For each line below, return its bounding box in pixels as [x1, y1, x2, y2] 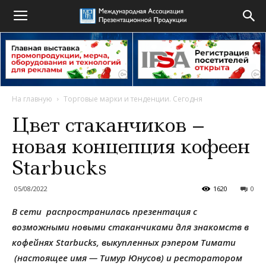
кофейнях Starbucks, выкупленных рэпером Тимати [12, 236, 236, 248]
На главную [12, 94, 52, 104]
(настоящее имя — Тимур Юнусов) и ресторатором [12, 252, 242, 264]
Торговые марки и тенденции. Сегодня [64, 94, 202, 104]
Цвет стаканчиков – [12, 112, 205, 138]
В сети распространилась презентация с [12, 205, 197, 217]
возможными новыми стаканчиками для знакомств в [12, 221, 249, 233]
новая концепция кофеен [12, 133, 250, 160]
